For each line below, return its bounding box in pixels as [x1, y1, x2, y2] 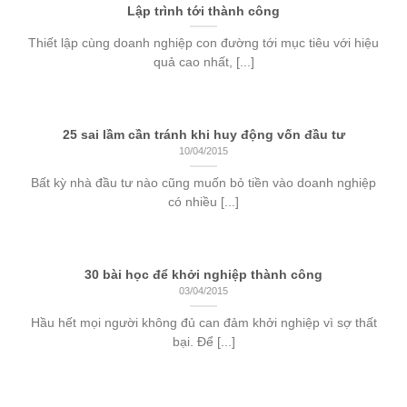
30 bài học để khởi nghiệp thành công [84, 268, 323, 283]
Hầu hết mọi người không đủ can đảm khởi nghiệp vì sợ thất [30, 315, 377, 330]
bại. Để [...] [172, 334, 235, 349]
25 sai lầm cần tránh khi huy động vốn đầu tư [62, 127, 345, 142]
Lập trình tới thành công [127, 4, 280, 18]
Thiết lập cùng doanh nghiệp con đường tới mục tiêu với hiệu [28, 35, 379, 50]
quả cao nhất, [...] [153, 55, 254, 69]
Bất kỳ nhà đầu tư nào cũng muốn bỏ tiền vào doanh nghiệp [31, 175, 376, 190]
